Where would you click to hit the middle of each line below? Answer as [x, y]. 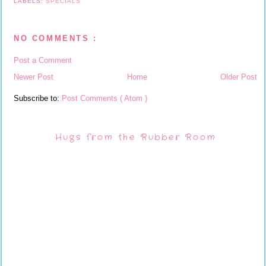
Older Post [239, 77]
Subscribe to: [38, 98]
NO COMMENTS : [56, 39]
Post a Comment [43, 60]
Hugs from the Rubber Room [135, 137]
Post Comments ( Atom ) [104, 98]
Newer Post [34, 77]
